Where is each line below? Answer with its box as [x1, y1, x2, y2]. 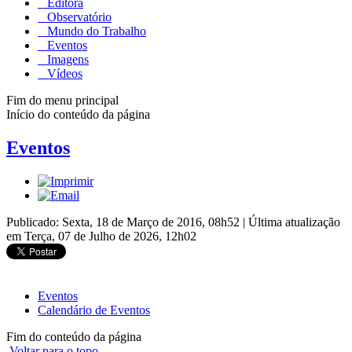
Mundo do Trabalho [44, 24, 146, 38]
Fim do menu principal [6, 93, 119, 107]
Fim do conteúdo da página [6, 329, 141, 343]
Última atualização [248, 214, 340, 229]
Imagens [44, 52, 89, 66]
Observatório [44, 9, 112, 24]
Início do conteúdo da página [6, 107, 150, 121]
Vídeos [44, 66, 82, 80]
